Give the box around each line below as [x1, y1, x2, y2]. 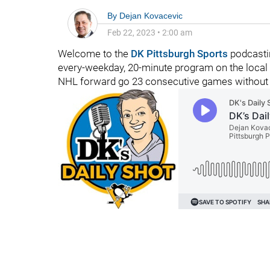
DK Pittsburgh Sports [131, 48, 228, 60]
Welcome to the [58, 48, 131, 60]
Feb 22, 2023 [107, 28, 155, 37]
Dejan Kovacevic [119, 11, 183, 20]
